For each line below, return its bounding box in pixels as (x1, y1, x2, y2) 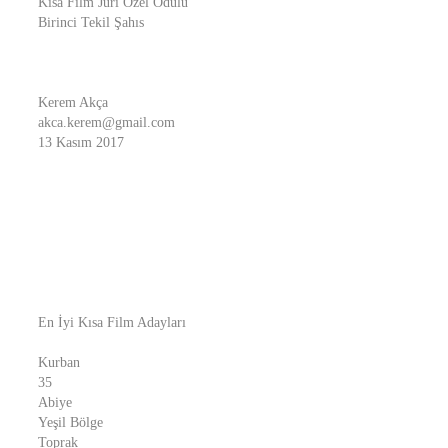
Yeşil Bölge (38, 415, 103, 430)
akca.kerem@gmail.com (38, 115, 175, 130)
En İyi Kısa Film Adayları (38, 315, 186, 330)
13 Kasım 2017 (38, 135, 124, 150)
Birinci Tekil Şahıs (38, 15, 144, 30)
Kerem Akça (38, 95, 108, 110)
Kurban (38, 355, 80, 370)
